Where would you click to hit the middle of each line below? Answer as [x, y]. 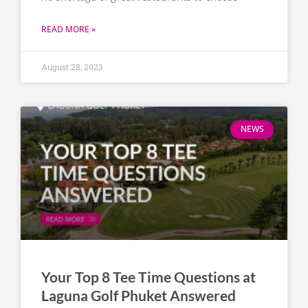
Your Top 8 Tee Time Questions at [148, 277]
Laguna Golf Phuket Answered [139, 296]
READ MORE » [68, 30]
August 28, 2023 [72, 67]
